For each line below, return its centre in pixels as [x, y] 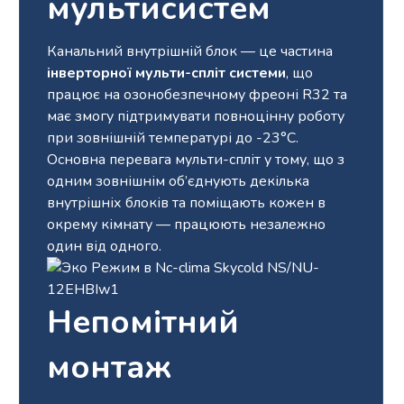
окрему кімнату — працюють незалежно [187, 225]
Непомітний [143, 323]
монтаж [110, 368]
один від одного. [105, 247]
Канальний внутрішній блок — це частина [190, 52]
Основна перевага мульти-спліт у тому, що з [196, 160]
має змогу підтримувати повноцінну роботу [196, 117]
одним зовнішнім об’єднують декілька [179, 182]
